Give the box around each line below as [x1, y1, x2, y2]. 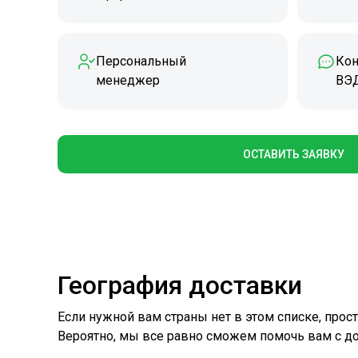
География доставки [58, 270, 302, 300]
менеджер [96, 73, 160, 88]
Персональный [96, 54, 186, 69]
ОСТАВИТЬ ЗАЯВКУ [242, 147, 344, 161]
